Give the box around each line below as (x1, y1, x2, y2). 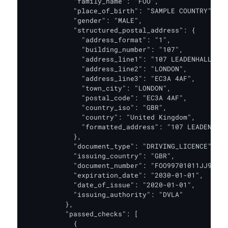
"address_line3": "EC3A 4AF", (24, 74, 195, 83)
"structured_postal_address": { (24, 25, 195, 35)
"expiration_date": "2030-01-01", (24, 170, 204, 180)
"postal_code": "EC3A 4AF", (24, 93, 187, 102)
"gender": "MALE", (24, 16, 142, 25)
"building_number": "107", (24, 45, 183, 54)
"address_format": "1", (24, 35, 171, 44)
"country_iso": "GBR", (24, 103, 167, 112)
